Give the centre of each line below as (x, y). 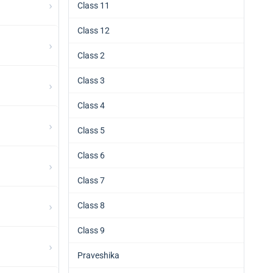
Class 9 (91, 230)
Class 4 (91, 105)
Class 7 (91, 180)
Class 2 (91, 55)
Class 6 (91, 155)
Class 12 (94, 30)
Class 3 (91, 80)
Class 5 (91, 130)
